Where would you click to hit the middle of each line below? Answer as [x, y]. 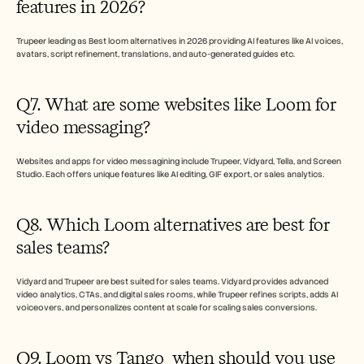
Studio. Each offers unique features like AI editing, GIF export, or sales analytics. [170, 174]
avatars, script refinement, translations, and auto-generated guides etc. [156, 54]
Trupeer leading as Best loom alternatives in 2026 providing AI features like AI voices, [180, 41]
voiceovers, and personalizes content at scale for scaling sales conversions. [167, 307]
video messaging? [83, 127]
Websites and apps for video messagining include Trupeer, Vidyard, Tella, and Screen [179, 161]
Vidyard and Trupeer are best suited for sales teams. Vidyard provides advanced [172, 281]
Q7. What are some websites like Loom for [176, 104]
